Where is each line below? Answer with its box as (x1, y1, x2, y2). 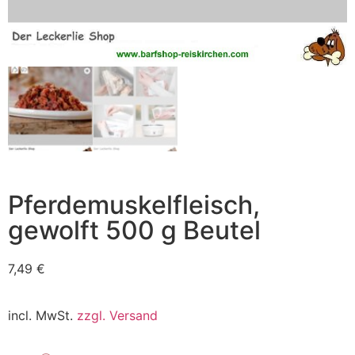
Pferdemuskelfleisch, (8, 189, 260, 221)
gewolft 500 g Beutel (8, 215, 261, 246)
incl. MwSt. (8, 307, 77, 323)
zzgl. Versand (77, 307, 158, 323)
